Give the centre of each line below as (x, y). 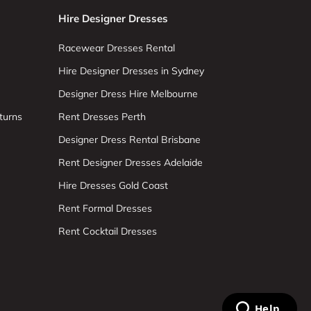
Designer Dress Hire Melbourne (128, 93)
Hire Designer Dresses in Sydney (131, 70)
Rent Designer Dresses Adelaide (130, 162)
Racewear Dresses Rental (116, 48)
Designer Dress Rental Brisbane (129, 139)
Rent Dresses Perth (102, 116)
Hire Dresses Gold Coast (113, 185)
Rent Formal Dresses (105, 208)
